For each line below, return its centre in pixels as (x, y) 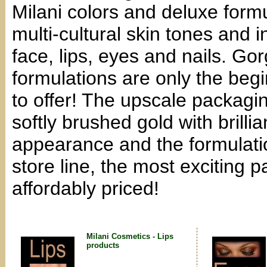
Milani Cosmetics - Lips (130, 236)
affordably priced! (86, 188)
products (103, 245)
